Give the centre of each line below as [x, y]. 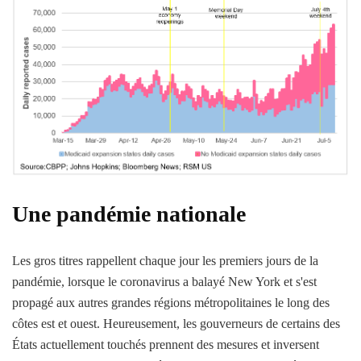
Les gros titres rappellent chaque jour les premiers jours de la [165, 261]
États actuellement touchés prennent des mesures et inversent [166, 345]
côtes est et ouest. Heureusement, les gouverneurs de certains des [176, 324]
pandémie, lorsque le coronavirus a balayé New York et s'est [164, 282]
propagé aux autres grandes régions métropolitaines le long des [171, 303]
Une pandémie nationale [129, 214]
